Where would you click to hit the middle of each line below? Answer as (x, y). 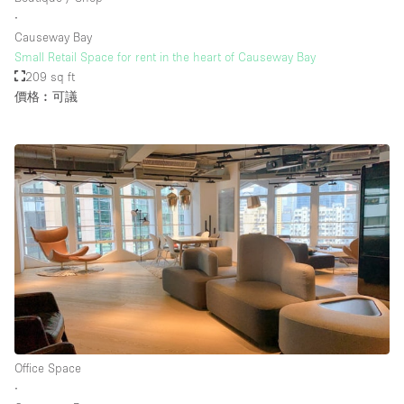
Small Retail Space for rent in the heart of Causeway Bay (165, 56)
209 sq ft (50, 76)
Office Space (48, 367)
